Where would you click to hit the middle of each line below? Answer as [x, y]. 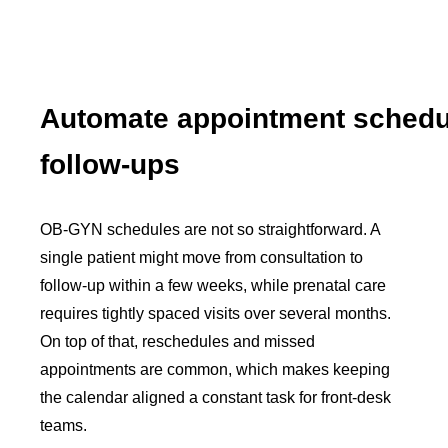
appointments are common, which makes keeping [215, 369]
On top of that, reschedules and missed [178, 341]
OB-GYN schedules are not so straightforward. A [210, 229]
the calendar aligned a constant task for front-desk [216, 397]
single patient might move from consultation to [202, 257]
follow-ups [110, 164]
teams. [64, 425]
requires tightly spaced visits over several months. [216, 313]
